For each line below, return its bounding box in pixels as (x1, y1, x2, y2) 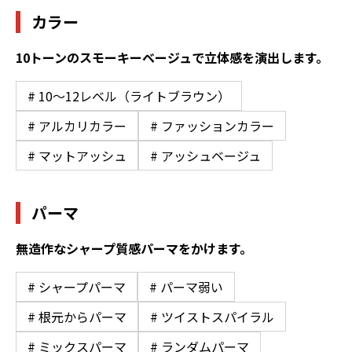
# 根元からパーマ (27, 306, 126, 326)
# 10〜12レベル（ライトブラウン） (27, 86, 230, 105)
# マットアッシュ (27, 145, 126, 165)
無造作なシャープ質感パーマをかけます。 (16, 238, 252, 258)
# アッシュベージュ (150, 145, 261, 165)
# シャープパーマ (27, 277, 126, 296)
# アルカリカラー (27, 115, 126, 135)
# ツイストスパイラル (150, 306, 274, 326)
